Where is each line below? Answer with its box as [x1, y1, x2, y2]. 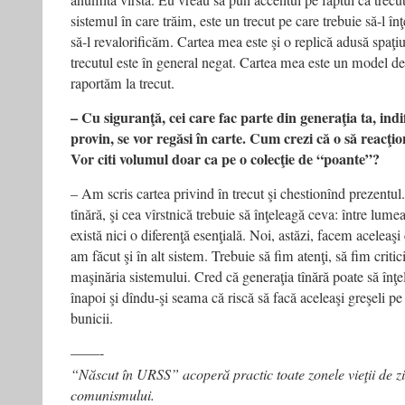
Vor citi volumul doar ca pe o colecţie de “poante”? [71, 148, 380, 170]
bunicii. [71, 308, 113, 328]
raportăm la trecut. [71, 73, 174, 93]
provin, [71, 127, 114, 149]
